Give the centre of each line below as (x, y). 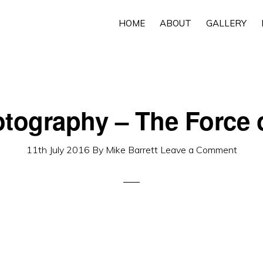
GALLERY (226, 23)
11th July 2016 (58, 150)
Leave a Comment (198, 150)
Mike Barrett (131, 150)
